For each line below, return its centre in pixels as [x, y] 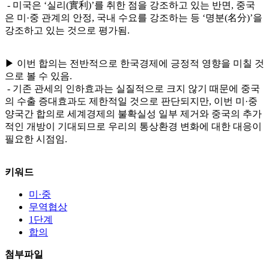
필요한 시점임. [36, 139]
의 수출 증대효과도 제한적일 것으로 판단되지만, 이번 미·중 [131, 101]
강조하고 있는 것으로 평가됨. [67, 30]
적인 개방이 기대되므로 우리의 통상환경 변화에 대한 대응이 [133, 126]
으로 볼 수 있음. [38, 76]
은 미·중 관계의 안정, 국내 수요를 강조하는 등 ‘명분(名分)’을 [134, 17]
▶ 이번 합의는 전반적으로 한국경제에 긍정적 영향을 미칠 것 [134, 63]
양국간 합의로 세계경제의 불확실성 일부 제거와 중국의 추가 [133, 113]
